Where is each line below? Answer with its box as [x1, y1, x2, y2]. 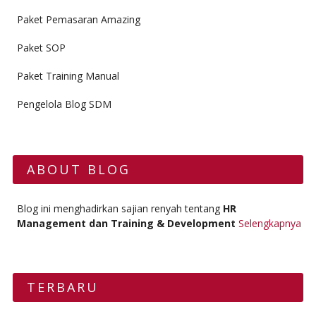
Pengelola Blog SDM [16, 97, 111, 111]
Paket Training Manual [16, 69, 119, 83]
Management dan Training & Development [16, 217, 238, 230]
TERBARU [26, 279, 99, 296]
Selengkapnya [238, 217, 301, 230]
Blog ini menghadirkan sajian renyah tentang [16, 202, 223, 215]
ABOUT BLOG [26, 161, 130, 178]
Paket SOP [16, 41, 66, 54]
